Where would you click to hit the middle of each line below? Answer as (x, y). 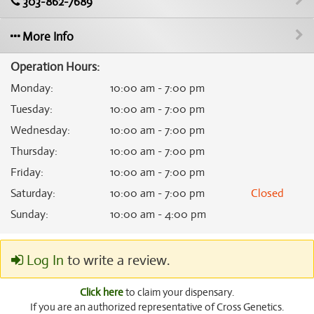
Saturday (32, 193)
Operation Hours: (55, 67)
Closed (268, 193)
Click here (102, 292)
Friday (26, 172)
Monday (30, 88)
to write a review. (117, 260)
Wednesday (39, 130)
